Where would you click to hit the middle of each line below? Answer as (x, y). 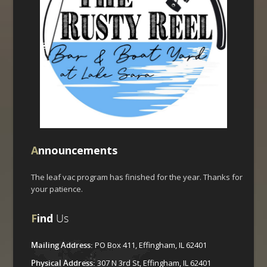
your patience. (58, 189)
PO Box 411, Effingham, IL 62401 (150, 245)
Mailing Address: (62, 245)
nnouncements (78, 150)
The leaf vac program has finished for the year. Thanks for (137, 177)
